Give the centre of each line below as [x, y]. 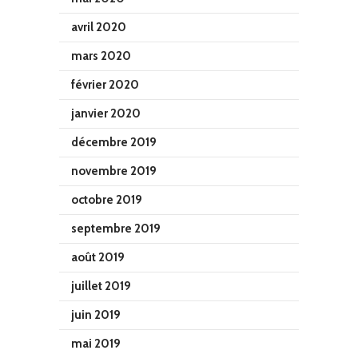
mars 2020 [101, 56]
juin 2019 [96, 315]
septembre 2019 [116, 229]
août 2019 [98, 257]
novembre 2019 [114, 171]
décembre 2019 [114, 142]
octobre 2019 [107, 200]
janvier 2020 [106, 113]
